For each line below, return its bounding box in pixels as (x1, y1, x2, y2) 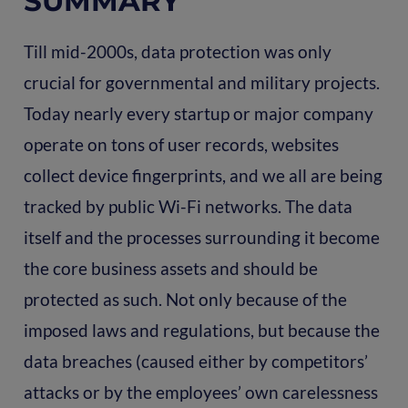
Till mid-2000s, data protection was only (23, 40, 331, 62)
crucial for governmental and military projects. (23, 71, 380, 93)
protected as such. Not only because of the (23, 288, 347, 310)
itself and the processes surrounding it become (23, 226, 380, 248)
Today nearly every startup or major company (23, 102, 373, 124)
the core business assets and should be (23, 257, 318, 279)
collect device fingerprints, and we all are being (23, 164, 382, 186)
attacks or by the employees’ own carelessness (23, 381, 378, 403)
